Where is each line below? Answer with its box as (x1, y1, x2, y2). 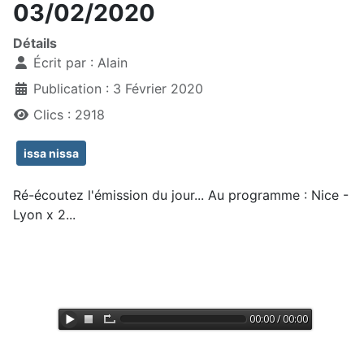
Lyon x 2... (13, 206, 76, 223)
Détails (13, 35, 57, 52)
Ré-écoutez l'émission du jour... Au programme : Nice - (13, 187, 349, 204)
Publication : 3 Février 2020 (33, 80, 203, 97)
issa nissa (24, 146, 79, 161)
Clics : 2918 (33, 106, 105, 123)
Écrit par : (29, 54, 97, 71)
